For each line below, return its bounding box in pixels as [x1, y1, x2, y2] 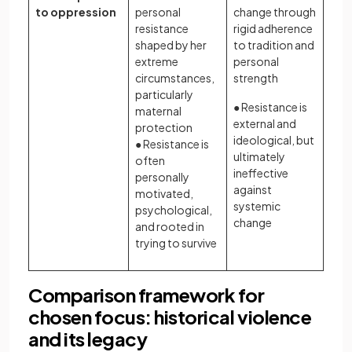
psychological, [135, 203, 212, 217]
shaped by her [135, 38, 207, 52]
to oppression [35, 5, 116, 19]
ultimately [233, 149, 285, 163]
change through [233, 5, 316, 19]
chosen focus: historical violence [28, 305, 312, 328]
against [233, 182, 272, 196]
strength [233, 71, 278, 85]
